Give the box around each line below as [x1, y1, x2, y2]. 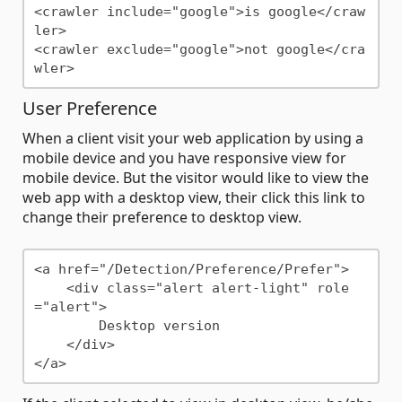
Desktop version [33, 317, 99, 334]
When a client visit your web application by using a [22, 128, 363, 149]
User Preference [22, 96, 157, 121]
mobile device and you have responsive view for [22, 148, 346, 169]
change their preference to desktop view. [22, 207, 301, 228]
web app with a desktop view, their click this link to [22, 188, 365, 208]
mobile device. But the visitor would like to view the [22, 168, 369, 188]
